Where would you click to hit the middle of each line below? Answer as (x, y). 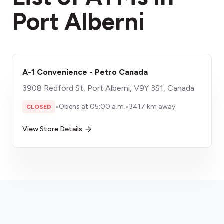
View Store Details (52, 129)
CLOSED (39, 107)
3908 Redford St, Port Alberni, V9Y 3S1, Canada (108, 88)
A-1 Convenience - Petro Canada (85, 72)
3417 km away (152, 107)
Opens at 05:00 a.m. (92, 107)
